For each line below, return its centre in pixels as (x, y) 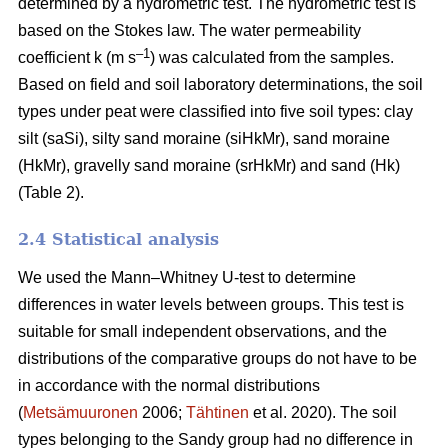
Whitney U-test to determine (258, 277)
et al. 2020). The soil (323, 412)
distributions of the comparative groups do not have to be (217, 358)
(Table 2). (51, 192)
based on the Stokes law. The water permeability (189, 30)
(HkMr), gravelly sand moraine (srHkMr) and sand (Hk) (209, 165)
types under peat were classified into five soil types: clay (215, 111)
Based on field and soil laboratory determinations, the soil (220, 84)
